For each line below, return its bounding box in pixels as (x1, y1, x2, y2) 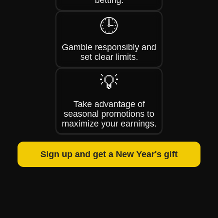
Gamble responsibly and (62, 42, 156, 52)
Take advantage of (73, 99, 145, 109)
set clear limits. (80, 52, 138, 62)
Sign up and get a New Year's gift (40, 149, 178, 159)
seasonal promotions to (64, 109, 154, 119)
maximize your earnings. (61, 119, 157, 128)
